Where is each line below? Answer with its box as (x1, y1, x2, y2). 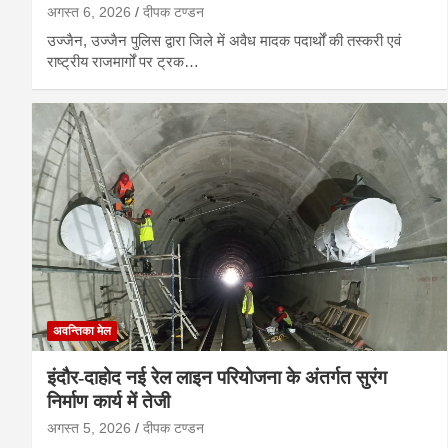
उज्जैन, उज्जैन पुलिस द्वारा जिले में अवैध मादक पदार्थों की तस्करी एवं (47, 31, 401, 49)
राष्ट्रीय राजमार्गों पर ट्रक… (47, 52, 199, 70)
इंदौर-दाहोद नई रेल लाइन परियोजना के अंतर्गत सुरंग (47, 367, 387, 389)
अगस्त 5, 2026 (47, 420, 131, 437)
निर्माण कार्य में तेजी (47, 391, 170, 413)
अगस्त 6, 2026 (47, 3, 131, 20)
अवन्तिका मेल (53, 324, 111, 339)
